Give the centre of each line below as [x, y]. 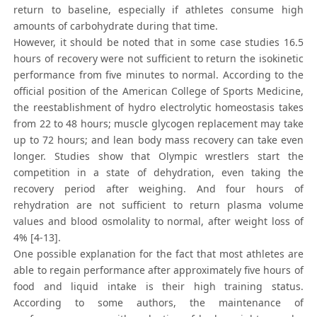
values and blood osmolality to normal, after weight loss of [158, 221]
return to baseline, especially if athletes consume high [158, 10]
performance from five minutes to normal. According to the [158, 75]
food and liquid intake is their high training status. [158, 287]
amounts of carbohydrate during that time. [116, 26]
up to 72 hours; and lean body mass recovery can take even [158, 140]
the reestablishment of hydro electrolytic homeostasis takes [158, 108]
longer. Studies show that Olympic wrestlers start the [158, 156]
